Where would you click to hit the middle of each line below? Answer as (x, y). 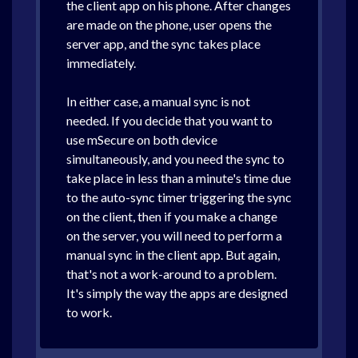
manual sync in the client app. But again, (173, 255)
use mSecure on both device (142, 139)
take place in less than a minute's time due (179, 178)
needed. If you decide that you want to (169, 120)
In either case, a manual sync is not (158, 101)
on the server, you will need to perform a (174, 235)
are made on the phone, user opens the (169, 24)
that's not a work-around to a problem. (171, 274)
